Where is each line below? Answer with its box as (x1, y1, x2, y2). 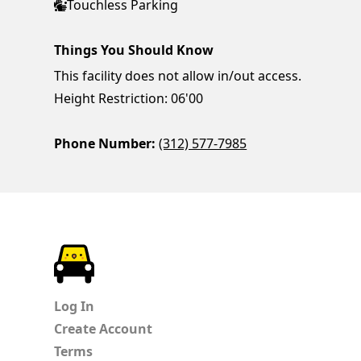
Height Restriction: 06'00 (54, 89, 204, 107)
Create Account (54, 319, 153, 338)
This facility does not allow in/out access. (54, 66, 302, 85)
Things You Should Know (54, 40, 214, 59)
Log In (54, 297, 95, 315)
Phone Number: (54, 134, 156, 152)
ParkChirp (94, 244, 156, 263)
